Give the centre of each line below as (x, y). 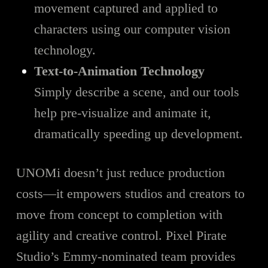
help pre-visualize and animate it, (122, 113)
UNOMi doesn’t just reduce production (120, 173)
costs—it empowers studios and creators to (130, 194)
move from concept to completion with (119, 215)
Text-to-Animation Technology (119, 71)
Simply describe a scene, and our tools (136, 92)
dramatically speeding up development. (138, 134)
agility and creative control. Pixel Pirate (121, 236)
